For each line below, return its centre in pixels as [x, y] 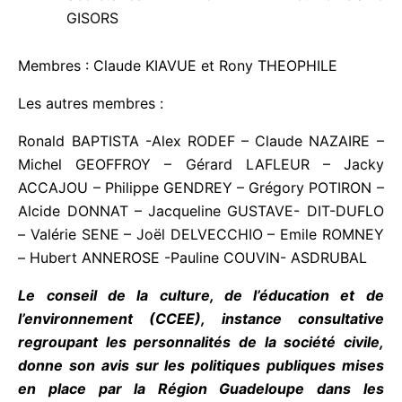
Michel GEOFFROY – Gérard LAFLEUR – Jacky [194, 150]
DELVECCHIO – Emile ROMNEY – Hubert [194, 244]
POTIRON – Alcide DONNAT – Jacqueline [194, 197]
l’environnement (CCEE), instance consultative [194, 328]
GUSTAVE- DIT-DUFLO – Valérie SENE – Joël [194, 220]
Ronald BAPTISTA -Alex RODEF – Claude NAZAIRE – [194, 127]
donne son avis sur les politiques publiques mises [194, 375]
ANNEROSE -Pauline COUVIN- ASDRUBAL [161, 267]
